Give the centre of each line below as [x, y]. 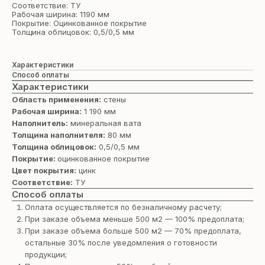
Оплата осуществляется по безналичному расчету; [123, 207]
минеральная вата [105, 123]
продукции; [46, 255]
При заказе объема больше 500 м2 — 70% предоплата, [133, 231]
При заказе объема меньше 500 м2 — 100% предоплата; [135, 219]
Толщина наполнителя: [59, 135]
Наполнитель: [40, 123]
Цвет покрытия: [44, 171]
